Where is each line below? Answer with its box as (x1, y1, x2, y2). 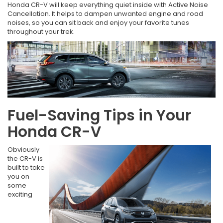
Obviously (7, 144, 39, 154)
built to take (7, 162, 45, 172)
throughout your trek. (7, 27, 75, 37)
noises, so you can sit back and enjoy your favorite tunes (7, 18, 189, 28)
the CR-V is (7, 153, 43, 163)
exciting (7, 189, 32, 199)
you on (7, 171, 29, 181)
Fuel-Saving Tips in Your (7, 105, 191, 126)
